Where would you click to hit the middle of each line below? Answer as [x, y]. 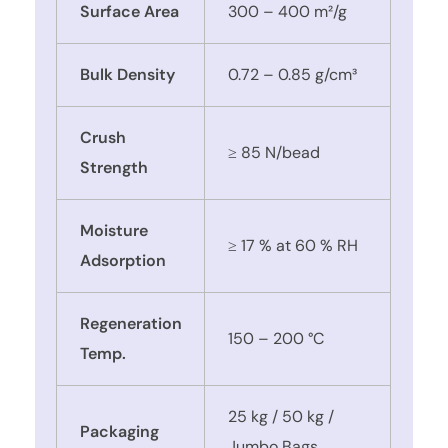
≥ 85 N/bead [273, 152]
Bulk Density [127, 74]
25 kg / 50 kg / [280, 416]
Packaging [119, 431]
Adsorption [122, 260]
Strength [113, 167]
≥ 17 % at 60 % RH [292, 245]
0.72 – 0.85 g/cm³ [292, 74]
